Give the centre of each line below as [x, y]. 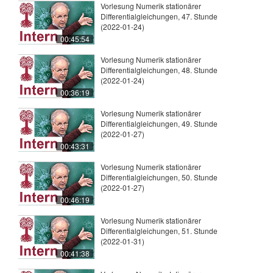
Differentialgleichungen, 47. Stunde [159, 16]
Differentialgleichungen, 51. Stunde [159, 231]
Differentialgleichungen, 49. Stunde [159, 124]
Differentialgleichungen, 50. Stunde [159, 177]
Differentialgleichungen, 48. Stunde [159, 70]
